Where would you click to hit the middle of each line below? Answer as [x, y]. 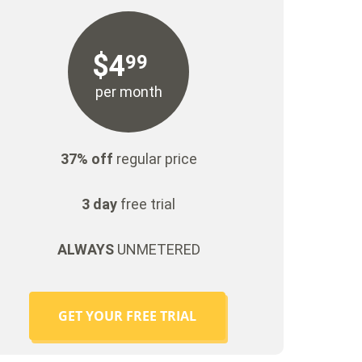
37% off [86, 159]
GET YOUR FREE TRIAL [128, 316]
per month [128, 92]
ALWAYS [85, 250]
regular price [155, 159]
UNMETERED [157, 250]
